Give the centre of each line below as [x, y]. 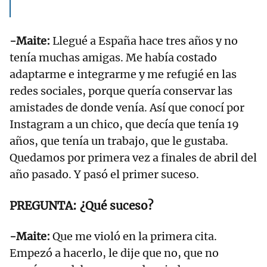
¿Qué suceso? [117, 206]
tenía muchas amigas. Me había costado [113, 58]
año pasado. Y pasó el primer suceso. [104, 175]
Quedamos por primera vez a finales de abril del [133, 158]
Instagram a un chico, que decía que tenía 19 [124, 125]
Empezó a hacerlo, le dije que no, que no [114, 253]
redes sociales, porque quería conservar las [121, 91]
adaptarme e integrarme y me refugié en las [123, 74]
